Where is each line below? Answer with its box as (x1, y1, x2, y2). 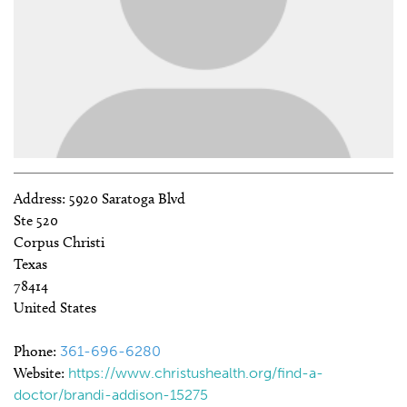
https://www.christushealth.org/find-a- (68, 363, 323, 382)
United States (14, 298, 96, 316)
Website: (14, 363, 68, 382)
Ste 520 (14, 211, 58, 229)
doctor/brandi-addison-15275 (14, 385, 208, 403)
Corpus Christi (14, 233, 104, 251)
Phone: (14, 342, 60, 360)
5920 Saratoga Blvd (69, 189, 185, 207)
